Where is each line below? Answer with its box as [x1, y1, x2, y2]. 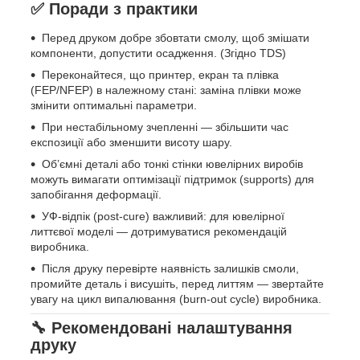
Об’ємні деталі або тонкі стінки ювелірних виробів [42, 157, 303, 171]
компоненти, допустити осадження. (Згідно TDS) [31, 47, 286, 60]
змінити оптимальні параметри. [31, 99, 197, 112]
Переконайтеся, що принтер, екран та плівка [42, 68, 279, 82]
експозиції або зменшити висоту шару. [31, 136, 232, 149]
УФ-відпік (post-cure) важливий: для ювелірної [42, 210, 284, 223]
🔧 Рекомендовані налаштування [31, 319, 292, 337]
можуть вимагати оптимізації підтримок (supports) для [31, 173, 314, 186]
